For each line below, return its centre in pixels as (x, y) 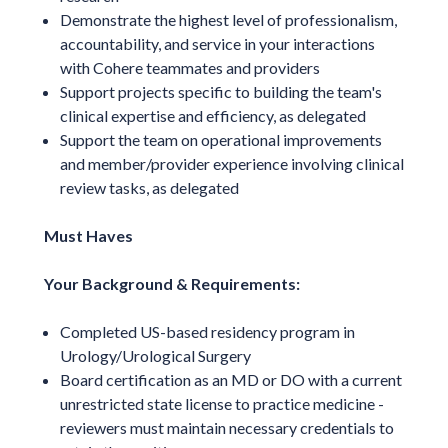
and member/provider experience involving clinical (231, 163)
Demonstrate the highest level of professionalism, (228, 19)
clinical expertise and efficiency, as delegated (212, 115)
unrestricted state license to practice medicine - (221, 403)
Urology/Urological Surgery (155, 355)
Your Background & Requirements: (171, 283)
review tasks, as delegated (149, 187)
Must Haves (88, 235)
